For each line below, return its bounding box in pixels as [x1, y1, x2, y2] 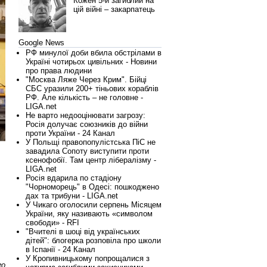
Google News [18, 38, 64, 47]
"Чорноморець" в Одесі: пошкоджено [26, 182, 159, 191]
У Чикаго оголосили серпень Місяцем [26, 200, 162, 209]
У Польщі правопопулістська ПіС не [26, 138, 156, 147]
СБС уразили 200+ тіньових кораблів [26, 84, 159, 93]
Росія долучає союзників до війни [26, 120, 148, 129]
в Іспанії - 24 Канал [26, 245, 95, 254]
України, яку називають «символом [26, 209, 153, 218]
